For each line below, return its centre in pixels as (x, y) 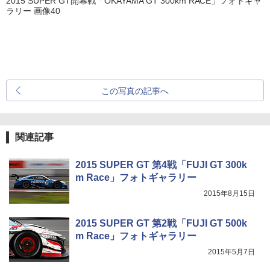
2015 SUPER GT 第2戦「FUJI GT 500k (161, 223)
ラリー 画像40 (33, 11)
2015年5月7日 (231, 252)
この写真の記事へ (135, 91)
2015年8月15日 (229, 193)
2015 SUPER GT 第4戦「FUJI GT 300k (161, 165)
